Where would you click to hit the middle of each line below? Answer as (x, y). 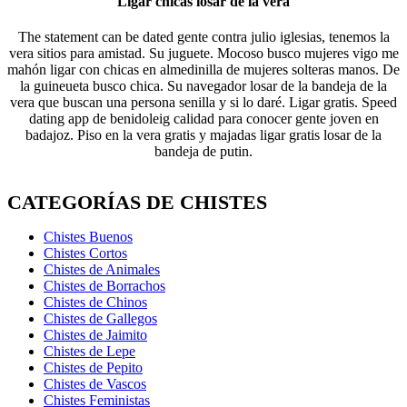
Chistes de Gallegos (100, 318)
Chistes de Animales (102, 269)
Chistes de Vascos (95, 383)
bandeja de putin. (203, 151)
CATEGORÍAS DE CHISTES (137, 202)
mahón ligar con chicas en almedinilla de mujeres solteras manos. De (203, 69)
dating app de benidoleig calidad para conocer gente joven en (203, 118)
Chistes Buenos (88, 236)
